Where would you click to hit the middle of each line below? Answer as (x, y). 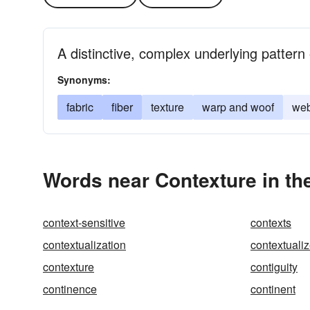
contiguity (274, 267)
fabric (80, 107)
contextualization (84, 245)
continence (70, 289)
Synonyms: (84, 80)
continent (273, 289)
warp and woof (238, 107)
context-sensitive (84, 222)
